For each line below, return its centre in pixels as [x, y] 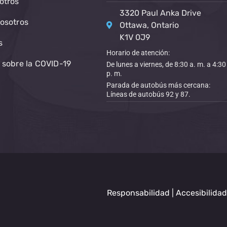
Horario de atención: [138, 53]
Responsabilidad [138, 193]
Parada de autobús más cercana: [158, 85]
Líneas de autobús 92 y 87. [148, 94]
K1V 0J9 [135, 37]
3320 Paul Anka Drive [160, 13]
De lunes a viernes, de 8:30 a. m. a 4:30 [166, 64]
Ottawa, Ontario [149, 25]
